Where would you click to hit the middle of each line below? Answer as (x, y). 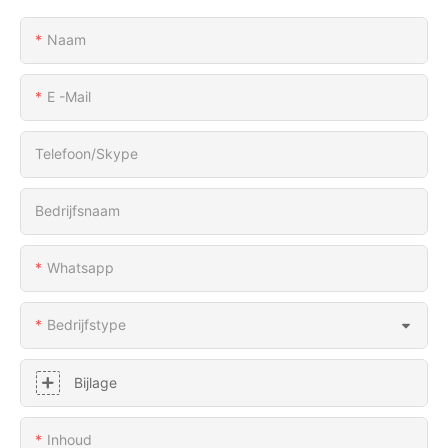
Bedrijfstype (86, 324)
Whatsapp (80, 267)
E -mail (69, 96)
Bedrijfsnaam (77, 210)
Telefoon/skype (86, 153)
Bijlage (95, 382)
